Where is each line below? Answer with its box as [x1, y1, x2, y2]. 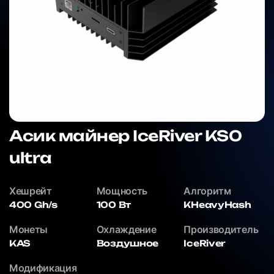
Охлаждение [96, 223, 157, 235]
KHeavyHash [183, 199, 251, 210]
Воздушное [96, 238, 159, 248]
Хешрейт [9, 185, 52, 197]
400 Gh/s [9, 199, 57, 210]
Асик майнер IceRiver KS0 [9, 127, 242, 145]
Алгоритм [183, 185, 231, 197]
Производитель [183, 223, 259, 235]
